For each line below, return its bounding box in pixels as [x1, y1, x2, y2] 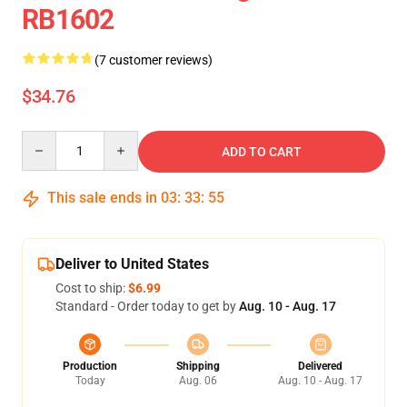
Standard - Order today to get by [55, 299, 239, 313]
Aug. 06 [178, 374, 217, 387]
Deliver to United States [55, 255, 209, 273]
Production [63, 360, 117, 372]
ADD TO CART [222, 144, 302, 159]
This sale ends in [44, 189, 161, 206]
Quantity [21, 132, 71, 146]
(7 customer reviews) [94, 53, 213, 67]
